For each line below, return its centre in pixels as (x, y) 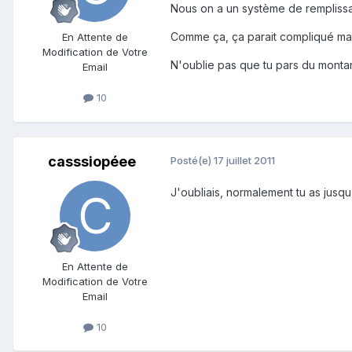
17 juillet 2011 (244, 160)
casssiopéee (92, 161)
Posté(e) (192, 160)
